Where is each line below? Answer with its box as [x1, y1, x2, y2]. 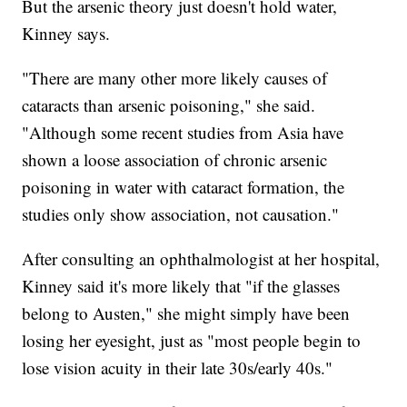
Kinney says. [22, 22, 111, 45]
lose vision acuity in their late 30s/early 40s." [22, 356, 333, 380]
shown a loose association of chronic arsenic [22, 148, 328, 172]
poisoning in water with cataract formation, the [22, 175, 345, 199]
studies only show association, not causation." [22, 203, 340, 226]
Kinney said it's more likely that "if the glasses [22, 274, 341, 298]
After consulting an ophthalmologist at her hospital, [22, 247, 381, 271]
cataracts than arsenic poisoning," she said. [22, 94, 316, 117]
